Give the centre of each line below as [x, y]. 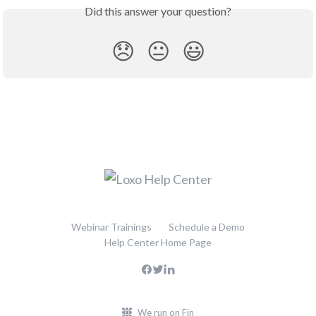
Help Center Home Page [158, 243]
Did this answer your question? [158, 11]
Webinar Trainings [111, 227]
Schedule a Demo [207, 227]
